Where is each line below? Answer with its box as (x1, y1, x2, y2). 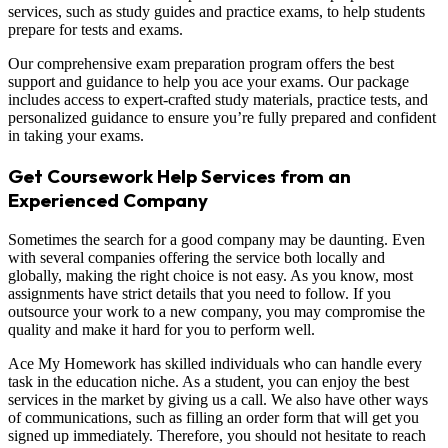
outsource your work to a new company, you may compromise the (8, 302, 425, 320)
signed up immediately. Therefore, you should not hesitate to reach (8, 426, 426, 444)
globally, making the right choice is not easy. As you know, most (8, 266, 413, 284)
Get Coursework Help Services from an (8, 164, 351, 189)
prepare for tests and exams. (8, 21, 183, 39)
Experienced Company (8, 188, 208, 213)
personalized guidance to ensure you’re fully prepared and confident (8, 109, 436, 127)
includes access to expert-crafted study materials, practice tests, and (8, 91, 428, 109)
